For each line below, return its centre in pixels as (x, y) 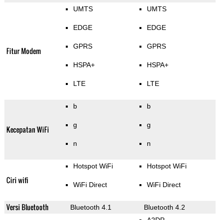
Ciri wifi (17, 180)
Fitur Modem (23, 51)
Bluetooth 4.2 (164, 207)
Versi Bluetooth (27, 207)
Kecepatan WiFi (27, 130)
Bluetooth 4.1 (91, 207)
